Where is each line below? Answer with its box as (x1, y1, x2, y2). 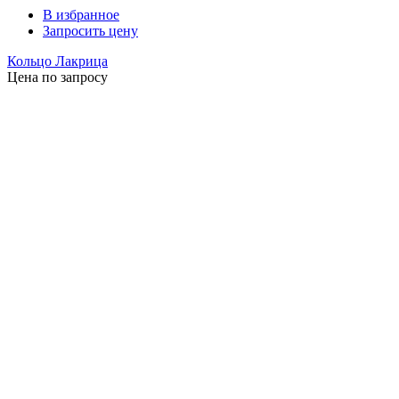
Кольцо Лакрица (7, 53, 108, 69)
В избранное (43, 7, 119, 23)
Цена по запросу (7, 69, 108, 85)
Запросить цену (43, 23, 138, 39)
